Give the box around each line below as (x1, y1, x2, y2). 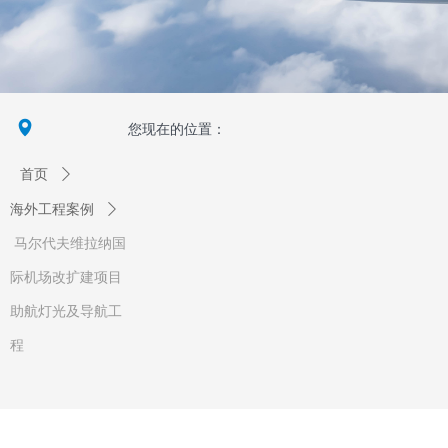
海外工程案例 (10, 202, 94, 217)
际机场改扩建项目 (10, 270, 122, 285)
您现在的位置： (128, 121, 227, 137)
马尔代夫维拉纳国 (14, 236, 126, 251)
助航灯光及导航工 (10, 304, 122, 319)
